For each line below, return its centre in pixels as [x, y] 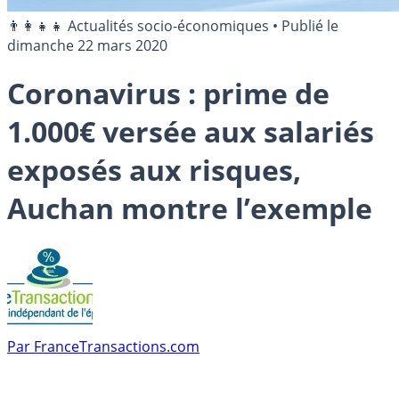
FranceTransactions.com [117, 346]
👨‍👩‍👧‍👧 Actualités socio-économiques [138, 26]
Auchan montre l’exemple [190, 208]
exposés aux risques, [154, 170]
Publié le [310, 26]
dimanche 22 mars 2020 [87, 45]
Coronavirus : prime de [168, 94]
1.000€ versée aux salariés [191, 132]
